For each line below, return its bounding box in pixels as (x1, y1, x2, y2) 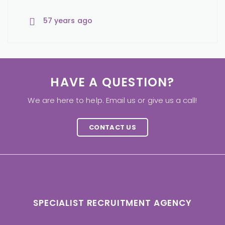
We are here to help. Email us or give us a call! (28, 95, 197, 106)
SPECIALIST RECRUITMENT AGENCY (33, 197, 192, 209)
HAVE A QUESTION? (50, 74, 175, 91)
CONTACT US (88, 123, 137, 133)
